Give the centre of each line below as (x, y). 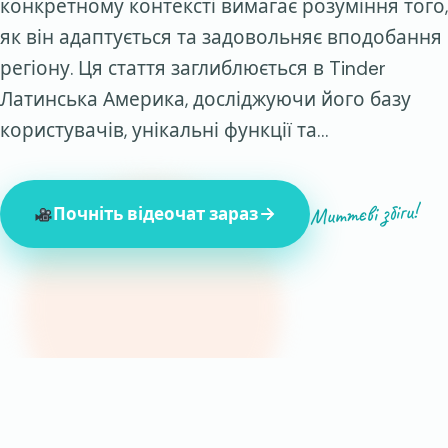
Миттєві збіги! (364, 214)
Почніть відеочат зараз (156, 214)
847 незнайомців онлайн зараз (154, 261)
